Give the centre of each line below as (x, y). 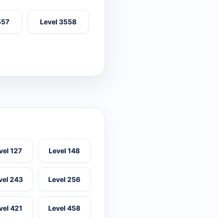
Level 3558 (58, 22)
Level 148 (64, 151)
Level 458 (64, 208)
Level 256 (64, 180)
